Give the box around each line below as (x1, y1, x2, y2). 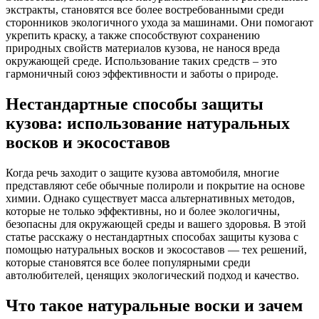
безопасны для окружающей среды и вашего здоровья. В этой (6, 218, 306, 231)
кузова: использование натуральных (6, 114, 290, 133)
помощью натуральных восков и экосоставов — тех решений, (6, 244, 307, 256)
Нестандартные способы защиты (6, 95, 263, 114)
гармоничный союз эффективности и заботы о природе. (6, 68, 278, 80)
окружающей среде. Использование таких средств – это (6, 55, 277, 68)
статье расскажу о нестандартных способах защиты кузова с (6, 231, 298, 244)
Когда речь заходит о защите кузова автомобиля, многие (6, 167, 279, 179)
